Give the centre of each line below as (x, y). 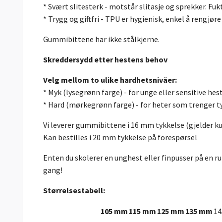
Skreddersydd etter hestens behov (106, 60)
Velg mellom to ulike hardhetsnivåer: (111, 80)
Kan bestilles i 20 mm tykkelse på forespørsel (120, 138)
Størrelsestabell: (74, 191)
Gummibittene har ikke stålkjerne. (101, 39)
